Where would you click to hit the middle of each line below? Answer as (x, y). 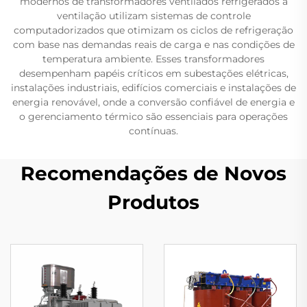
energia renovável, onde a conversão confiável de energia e (153, 102)
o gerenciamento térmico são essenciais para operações (153, 116)
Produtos (153, 202)
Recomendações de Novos (153, 173)
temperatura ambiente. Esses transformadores (153, 59)
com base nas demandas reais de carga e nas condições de (153, 45)
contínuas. (153, 131)
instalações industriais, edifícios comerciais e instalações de (153, 88)
